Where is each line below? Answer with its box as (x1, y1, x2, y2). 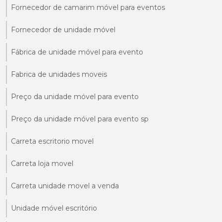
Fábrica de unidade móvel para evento (11, 47, 143, 56)
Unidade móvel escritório (11, 203, 97, 213)
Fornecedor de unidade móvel (11, 25, 115, 34)
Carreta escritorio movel (11, 136, 94, 146)
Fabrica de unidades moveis (11, 69, 107, 79)
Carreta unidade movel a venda (11, 181, 119, 190)
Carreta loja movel (11, 159, 73, 168)
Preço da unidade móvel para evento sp (11, 114, 149, 123)
